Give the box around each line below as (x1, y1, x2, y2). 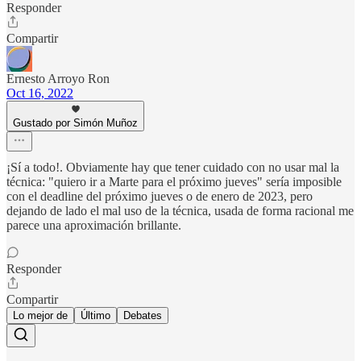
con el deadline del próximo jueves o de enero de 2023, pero (6, 189, 313, 203)
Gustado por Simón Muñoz (13, 116, 138, 129)
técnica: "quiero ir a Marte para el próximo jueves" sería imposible (6, 174, 342, 189)
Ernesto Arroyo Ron (6, 71, 110, 85)
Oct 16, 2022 (6, 85, 73, 100)
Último (81, 309, 110, 322)
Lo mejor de (13, 309, 68, 322)
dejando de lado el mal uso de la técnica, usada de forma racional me (6, 203, 354, 218)
